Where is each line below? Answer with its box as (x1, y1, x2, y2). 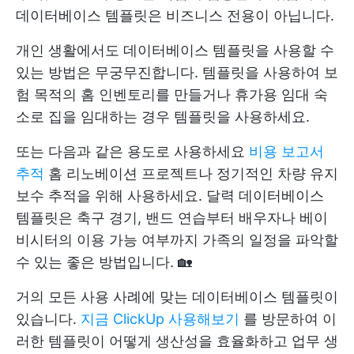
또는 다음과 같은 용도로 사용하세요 (16, 143, 249, 160)
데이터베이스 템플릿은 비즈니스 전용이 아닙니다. (16, 7, 334, 24)
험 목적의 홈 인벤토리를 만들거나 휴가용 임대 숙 (16, 86, 328, 104)
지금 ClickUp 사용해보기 (81, 311, 239, 328)
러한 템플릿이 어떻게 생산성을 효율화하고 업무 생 (16, 333, 338, 350)
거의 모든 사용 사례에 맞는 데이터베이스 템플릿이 (16, 288, 338, 306)
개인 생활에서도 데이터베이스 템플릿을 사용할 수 (16, 42, 334, 59)
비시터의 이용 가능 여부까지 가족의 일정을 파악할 (16, 232, 338, 249)
